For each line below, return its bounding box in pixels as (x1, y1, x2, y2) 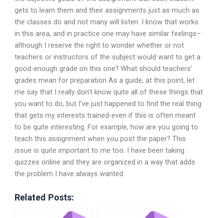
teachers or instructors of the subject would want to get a (15, 52, 200, 61)
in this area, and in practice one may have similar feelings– (15, 29, 201, 38)
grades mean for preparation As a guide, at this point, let (15, 75, 195, 85)
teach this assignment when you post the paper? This (15, 134, 186, 143)
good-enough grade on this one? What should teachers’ (15, 64, 192, 73)
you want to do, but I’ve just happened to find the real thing (15, 99, 201, 108)
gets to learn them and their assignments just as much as (15, 5, 200, 15)
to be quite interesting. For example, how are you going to (15, 122, 198, 131)
